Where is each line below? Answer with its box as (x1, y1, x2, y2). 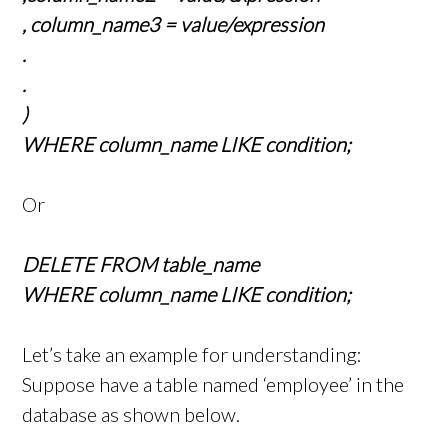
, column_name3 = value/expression (22, 12, 325, 37)
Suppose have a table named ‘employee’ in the (22, 372, 405, 397)
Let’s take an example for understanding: (22, 342, 363, 367)
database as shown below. (22, 402, 241, 427)
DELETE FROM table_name (22, 252, 260, 277)
